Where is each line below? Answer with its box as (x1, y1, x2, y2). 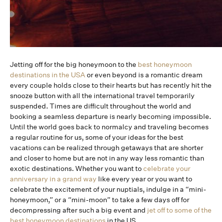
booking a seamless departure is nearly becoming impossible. (10, 112, 211, 121)
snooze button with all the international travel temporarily (10, 91, 195, 100)
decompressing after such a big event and (10, 206, 147, 215)
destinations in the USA (10, 70, 85, 79)
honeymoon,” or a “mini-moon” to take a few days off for (10, 195, 189, 204)
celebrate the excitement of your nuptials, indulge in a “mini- (10, 185, 206, 194)
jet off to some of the (147, 206, 212, 215)
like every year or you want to (97, 174, 192, 183)
